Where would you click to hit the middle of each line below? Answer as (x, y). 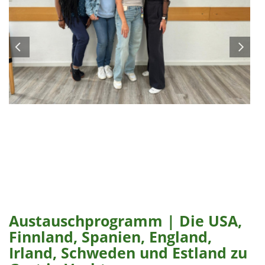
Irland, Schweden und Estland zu (128, 253)
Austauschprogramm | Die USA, (125, 221)
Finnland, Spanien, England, (110, 237)
